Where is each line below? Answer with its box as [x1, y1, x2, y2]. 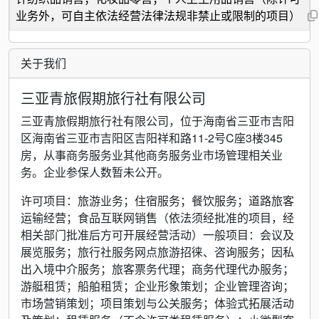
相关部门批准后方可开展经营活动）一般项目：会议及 [21, 226, 294, 243]
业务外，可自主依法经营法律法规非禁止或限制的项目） [16, 7, 300, 23]
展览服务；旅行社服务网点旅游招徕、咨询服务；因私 [21, 244, 294, 260]
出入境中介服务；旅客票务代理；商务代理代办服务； [21, 261, 294, 277]
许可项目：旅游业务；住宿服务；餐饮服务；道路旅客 [21, 192, 294, 209]
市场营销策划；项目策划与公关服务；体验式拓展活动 [21, 295, 294, 311]
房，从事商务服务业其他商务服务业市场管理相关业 [21, 147, 283, 163]
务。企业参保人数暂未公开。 [21, 164, 169, 180]
